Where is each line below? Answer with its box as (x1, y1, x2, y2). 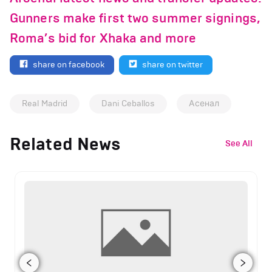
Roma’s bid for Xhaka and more (10, 30, 196, 46)
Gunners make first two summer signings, (10, 10, 260, 26)
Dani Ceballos (101, 98, 155, 109)
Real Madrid (22, 98, 68, 109)
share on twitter (142, 59, 203, 70)
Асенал (189, 98, 220, 109)
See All (225, 138, 253, 149)
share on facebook (33, 59, 104, 70)
